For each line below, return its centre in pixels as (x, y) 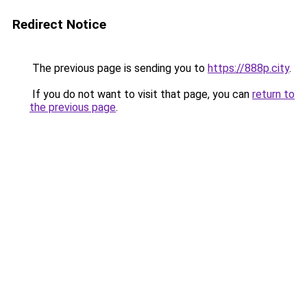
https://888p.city (248, 68)
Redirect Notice (59, 24)
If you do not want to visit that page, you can (141, 94)
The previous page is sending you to (119, 68)
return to (273, 94)
